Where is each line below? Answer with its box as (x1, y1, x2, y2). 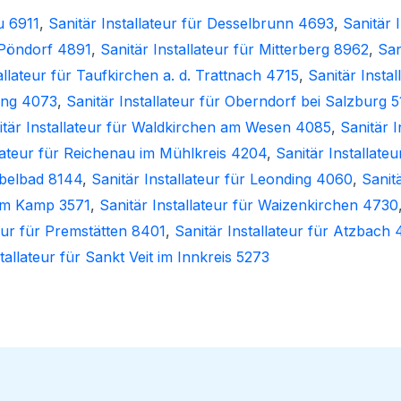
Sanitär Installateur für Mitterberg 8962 (99, 40, 369, 59)
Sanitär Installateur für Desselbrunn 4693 (47, 14, 334, 33)
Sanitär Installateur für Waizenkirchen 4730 (98, 196, 398, 215)
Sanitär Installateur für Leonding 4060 (90, 170, 353, 189)
